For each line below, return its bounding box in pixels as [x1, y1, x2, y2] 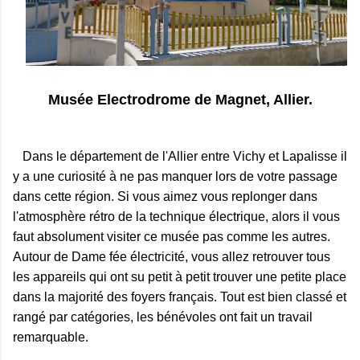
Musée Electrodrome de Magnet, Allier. [47, 91, 313, 108]
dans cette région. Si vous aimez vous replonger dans [13, 189, 317, 203]
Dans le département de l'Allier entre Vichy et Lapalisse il [13, 149, 347, 163]
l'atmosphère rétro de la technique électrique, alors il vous [13, 209, 340, 223]
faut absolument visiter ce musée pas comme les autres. [13, 229, 330, 243]
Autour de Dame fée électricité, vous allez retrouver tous [13, 249, 330, 264]
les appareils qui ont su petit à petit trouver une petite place [13, 269, 346, 284]
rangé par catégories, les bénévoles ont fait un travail [13, 309, 313, 324]
